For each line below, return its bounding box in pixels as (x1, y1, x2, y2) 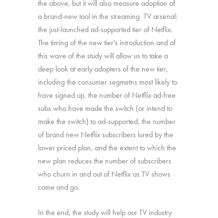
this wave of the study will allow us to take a (38, 50, 168, 61)
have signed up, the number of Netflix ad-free (38, 90, 176, 100)
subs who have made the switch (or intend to (38, 103, 173, 113)
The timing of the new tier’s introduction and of (38, 37, 176, 48)
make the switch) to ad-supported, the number (38, 116, 176, 127)
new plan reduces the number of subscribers (38, 155, 172, 166)
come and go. (38, 182, 80, 192)
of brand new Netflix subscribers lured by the (38, 129, 174, 140)
